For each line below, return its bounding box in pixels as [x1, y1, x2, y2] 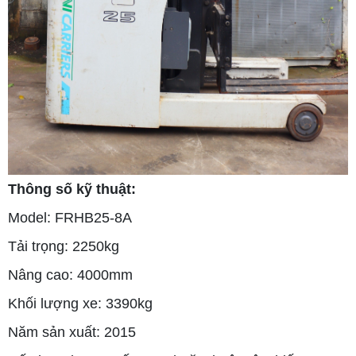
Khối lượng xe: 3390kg [8, 295, 153, 311]
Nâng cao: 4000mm [8, 266, 133, 283]
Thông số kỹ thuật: [8, 180, 136, 197]
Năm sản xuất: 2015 [8, 323, 136, 340]
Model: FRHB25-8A [8, 209, 132, 226]
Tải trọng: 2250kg [8, 238, 119, 254]
